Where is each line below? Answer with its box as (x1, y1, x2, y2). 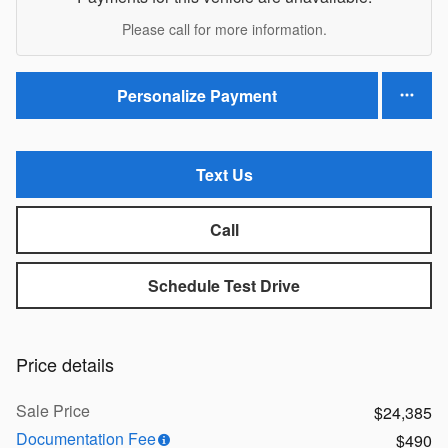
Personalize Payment (117, 83, 277, 107)
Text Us (195, 163, 253, 187)
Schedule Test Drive (148, 273, 300, 297)
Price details (16, 351, 114, 377)
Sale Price (16, 399, 90, 422)
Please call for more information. (121, 18, 327, 39)
